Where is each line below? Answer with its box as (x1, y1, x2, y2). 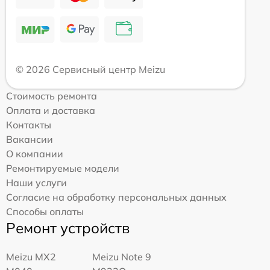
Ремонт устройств (6, 218, 130, 237)
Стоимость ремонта (6, 89, 97, 102)
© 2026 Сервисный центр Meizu (16, 63, 165, 75)
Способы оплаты (6, 205, 84, 218)
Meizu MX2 (6, 250, 56, 263)
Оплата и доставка (6, 104, 95, 116)
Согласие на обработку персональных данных (6, 190, 227, 203)
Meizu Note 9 (92, 250, 152, 263)
